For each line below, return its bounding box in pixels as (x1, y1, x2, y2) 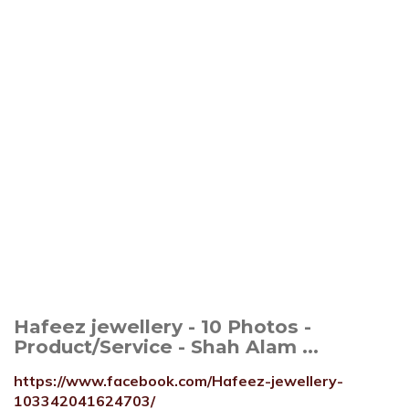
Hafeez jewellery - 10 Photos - (14, 315, 311, 338)
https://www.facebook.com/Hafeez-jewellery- (14, 372, 343, 390)
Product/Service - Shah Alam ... (14, 335, 319, 358)
